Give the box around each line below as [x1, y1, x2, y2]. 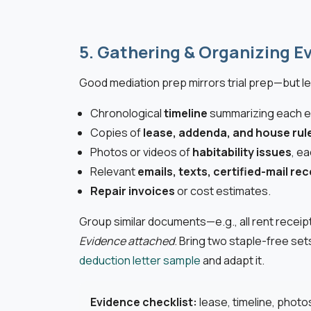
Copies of [90, 125, 143, 141]
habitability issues [192, 144, 292, 160]
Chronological [90, 106, 164, 121]
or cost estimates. [175, 183, 271, 199]
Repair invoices [90, 183, 175, 199]
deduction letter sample [79, 253, 201, 269]
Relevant [90, 164, 137, 180]
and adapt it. [201, 253, 264, 269]
